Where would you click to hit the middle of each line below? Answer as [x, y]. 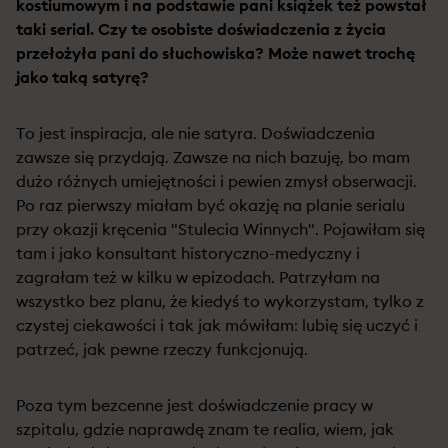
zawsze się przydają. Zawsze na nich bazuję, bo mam [213, 157]
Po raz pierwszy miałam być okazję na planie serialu [210, 205]
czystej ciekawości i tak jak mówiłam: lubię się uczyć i [217, 325]
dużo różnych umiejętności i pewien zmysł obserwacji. [216, 181]
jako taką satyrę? [82, 77]
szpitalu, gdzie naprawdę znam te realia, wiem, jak [205, 429]
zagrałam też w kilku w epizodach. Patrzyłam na [198, 277]
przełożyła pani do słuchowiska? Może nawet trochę [215, 53]
